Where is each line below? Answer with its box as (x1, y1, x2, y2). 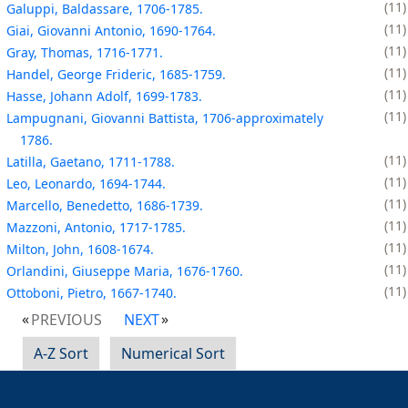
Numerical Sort (121, 342, 225, 363)
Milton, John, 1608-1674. (6, 240, 154, 258)
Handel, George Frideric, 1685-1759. (6, 65, 226, 83)
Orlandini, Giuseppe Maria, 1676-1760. (6, 261, 243, 280)
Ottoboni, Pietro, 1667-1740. (6, 283, 177, 301)
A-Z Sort (34, 342, 88, 363)
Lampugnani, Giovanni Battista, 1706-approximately (6, 108, 323, 127)
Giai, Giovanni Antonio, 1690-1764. (6, 21, 216, 39)
